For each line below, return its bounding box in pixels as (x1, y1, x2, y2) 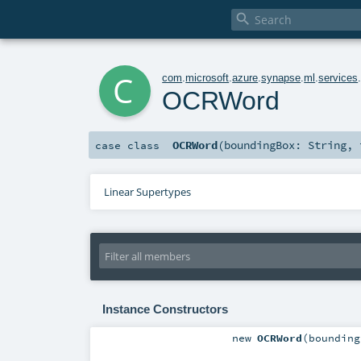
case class (95, 139, 160, 152)
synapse (261, 71, 301, 84)
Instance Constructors (102, 302, 228, 316)
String (308, 138, 347, 153)
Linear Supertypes (103, 185, 191, 200)
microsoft (185, 71, 230, 84)
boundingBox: (224, 138, 309, 153)
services (318, 71, 359, 84)
